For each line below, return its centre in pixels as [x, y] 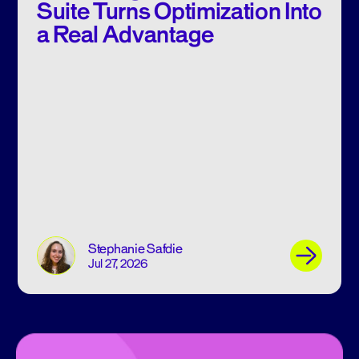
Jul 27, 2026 [118, 264]
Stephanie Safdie [135, 249]
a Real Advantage [125, 35]
